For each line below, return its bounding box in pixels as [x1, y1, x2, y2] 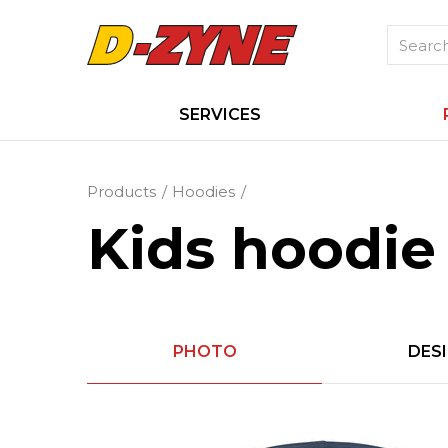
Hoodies [172, 182, 235, 201]
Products [87, 182, 156, 201]
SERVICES [178, 105, 261, 124]
